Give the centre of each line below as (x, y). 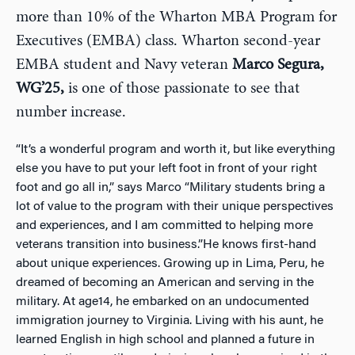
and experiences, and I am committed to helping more (164, 225)
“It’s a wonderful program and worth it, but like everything (176, 149)
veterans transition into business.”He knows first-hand (166, 244)
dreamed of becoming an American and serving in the (165, 282)
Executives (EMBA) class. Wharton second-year (168, 41)
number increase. (71, 112)
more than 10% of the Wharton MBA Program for (176, 17)
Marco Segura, (276, 65)
